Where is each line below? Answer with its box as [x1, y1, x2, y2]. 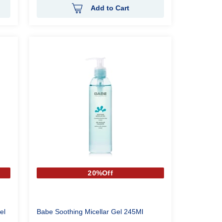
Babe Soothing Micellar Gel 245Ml [37, 208, 144, 216]
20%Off [88, 169, 113, 177]
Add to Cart [90, 3, 129, 12]
